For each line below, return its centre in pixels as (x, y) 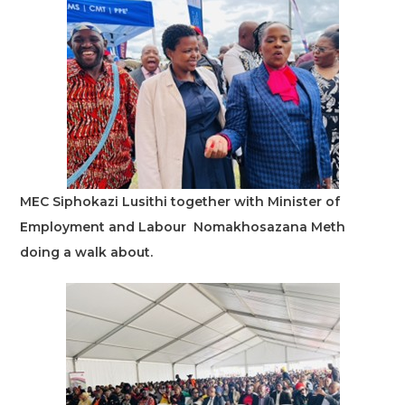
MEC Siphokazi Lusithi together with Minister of (180, 201)
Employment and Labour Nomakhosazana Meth (183, 226)
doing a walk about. (87, 252)
